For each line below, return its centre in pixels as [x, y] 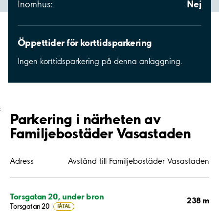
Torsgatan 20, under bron [57, 196]
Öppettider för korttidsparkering [85, 43]
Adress [22, 161]
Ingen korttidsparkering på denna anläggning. [100, 61]
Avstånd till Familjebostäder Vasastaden [139, 161]
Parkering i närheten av [85, 119]
